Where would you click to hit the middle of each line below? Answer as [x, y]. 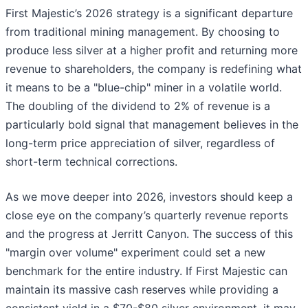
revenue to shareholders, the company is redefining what [154, 69]
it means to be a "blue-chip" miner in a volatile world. [144, 88]
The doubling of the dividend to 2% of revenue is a [138, 106]
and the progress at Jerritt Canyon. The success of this [149, 234]
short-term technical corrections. [91, 162]
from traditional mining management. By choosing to [143, 32]
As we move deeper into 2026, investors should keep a [149, 197]
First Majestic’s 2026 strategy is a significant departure [149, 13]
